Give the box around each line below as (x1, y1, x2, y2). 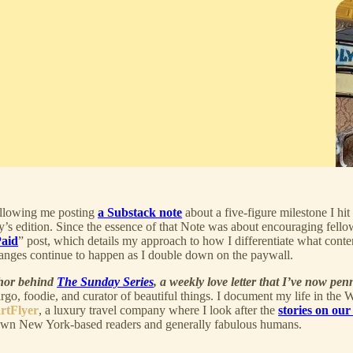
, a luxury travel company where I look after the (39, 303, 278, 317)
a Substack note (98, 205, 182, 219)
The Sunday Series (57, 274, 154, 288)
